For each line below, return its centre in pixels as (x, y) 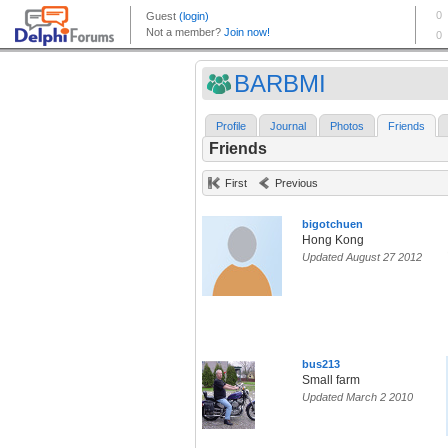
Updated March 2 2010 (357, 397)
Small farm (331, 380)
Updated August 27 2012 (362, 257)
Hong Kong (333, 240)
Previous (296, 183)
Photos (347, 126)
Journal (288, 126)
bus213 (321, 364)
